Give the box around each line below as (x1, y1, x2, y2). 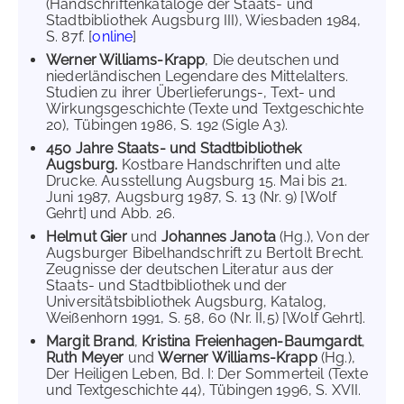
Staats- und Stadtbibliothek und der (46, 277, 288, 294)
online (92, 28, 133, 45)
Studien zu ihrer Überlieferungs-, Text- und (46, 84, 335, 101)
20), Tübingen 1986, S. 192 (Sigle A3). (46, 116, 289, 133)
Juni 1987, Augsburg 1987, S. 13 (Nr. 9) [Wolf (46, 188, 337, 206)
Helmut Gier (46, 228, 127, 245)
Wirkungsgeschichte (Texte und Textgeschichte (46, 100, 364, 117)
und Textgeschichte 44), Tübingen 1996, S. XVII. (46, 381, 362, 399)
